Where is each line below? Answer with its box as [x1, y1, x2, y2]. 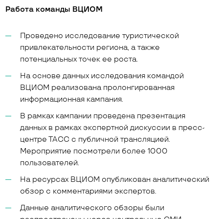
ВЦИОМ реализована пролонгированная [20, 83, 175, 92]
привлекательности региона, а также [20, 43, 160, 52]
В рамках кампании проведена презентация [20, 111, 186, 121]
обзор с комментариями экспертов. [20, 187, 157, 196]
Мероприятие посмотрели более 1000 [20, 147, 168, 156]
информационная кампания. [20, 95, 124, 104]
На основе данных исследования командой [20, 71, 184, 81]
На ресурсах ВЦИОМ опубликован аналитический [20, 175, 210, 184]
